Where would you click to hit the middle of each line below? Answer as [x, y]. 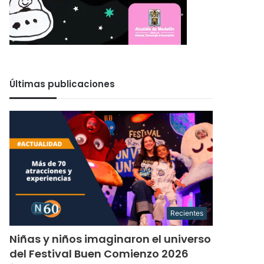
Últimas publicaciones [62, 84]
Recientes [187, 213]
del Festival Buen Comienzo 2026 [99, 253]
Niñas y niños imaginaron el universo [110, 239]
